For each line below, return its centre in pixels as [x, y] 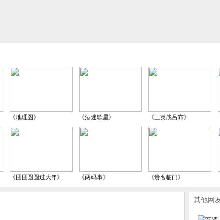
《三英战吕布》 [169, 117]
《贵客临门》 [166, 177]
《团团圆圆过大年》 [36, 177]
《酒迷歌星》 [97, 117]
